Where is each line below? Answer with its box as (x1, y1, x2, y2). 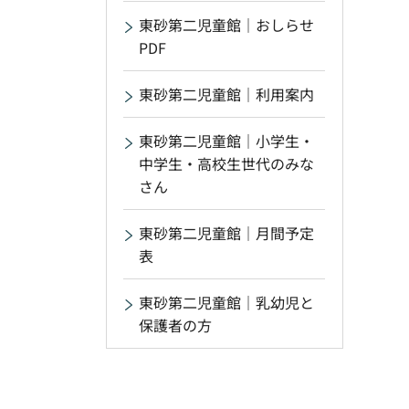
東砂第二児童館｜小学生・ (139, 130, 314, 152)
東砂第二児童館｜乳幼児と (139, 291, 314, 313)
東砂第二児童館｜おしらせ (139, 14, 314, 36)
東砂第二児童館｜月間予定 (139, 222, 314, 244)
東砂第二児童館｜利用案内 (139, 83, 314, 105)
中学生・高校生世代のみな (139, 152, 314, 174)
